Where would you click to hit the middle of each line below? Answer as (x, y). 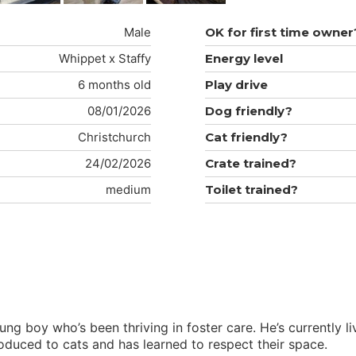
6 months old (115, 85)
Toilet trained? (251, 190)
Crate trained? (250, 164)
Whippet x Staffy (105, 59)
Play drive (236, 85)
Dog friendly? (248, 111)
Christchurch (115, 137)
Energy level (244, 59)
